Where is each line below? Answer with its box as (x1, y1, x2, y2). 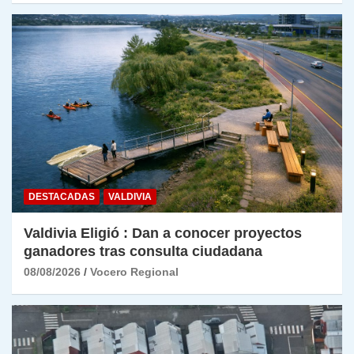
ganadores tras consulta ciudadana (24, 243, 262, 260)
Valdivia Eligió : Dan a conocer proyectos (24, 225, 302, 242)
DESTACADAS (28, 191, 95, 203)
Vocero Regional (90, 265, 179, 279)
